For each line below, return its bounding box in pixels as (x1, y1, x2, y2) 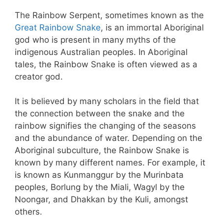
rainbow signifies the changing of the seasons (15, 121, 196, 131)
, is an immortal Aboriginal (101, 22, 204, 32)
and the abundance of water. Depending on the (15, 133, 202, 143)
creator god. (15, 71, 65, 82)
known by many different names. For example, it (15, 158, 205, 168)
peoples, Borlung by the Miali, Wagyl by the (15, 182, 185, 192)
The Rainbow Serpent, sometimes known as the (15, 10, 204, 20)
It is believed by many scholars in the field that (15, 96, 199, 107)
